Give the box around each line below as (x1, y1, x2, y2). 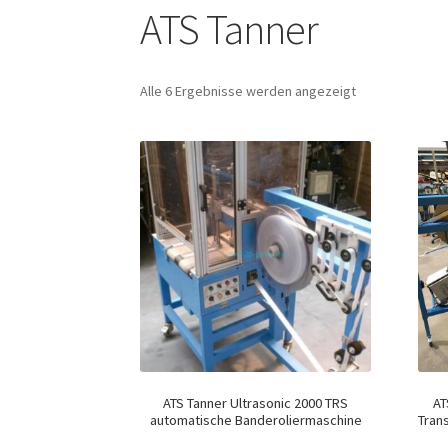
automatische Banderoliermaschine (149, 410, 362, 429)
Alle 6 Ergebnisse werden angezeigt (140, 81, 357, 100)
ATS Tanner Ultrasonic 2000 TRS (163, 393, 349, 412)
